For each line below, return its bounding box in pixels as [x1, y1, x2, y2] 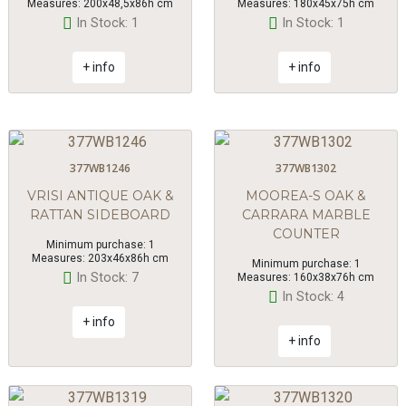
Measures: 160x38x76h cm [237, 271, 374, 285]
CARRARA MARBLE [241, 207, 371, 224]
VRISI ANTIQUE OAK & [26, 188, 174, 205]
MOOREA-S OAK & [246, 188, 366, 205]
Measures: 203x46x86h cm [32, 252, 169, 266]
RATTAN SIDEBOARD [30, 207, 170, 224]
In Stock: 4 [281, 289, 344, 305]
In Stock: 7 [75, 270, 139, 286]
